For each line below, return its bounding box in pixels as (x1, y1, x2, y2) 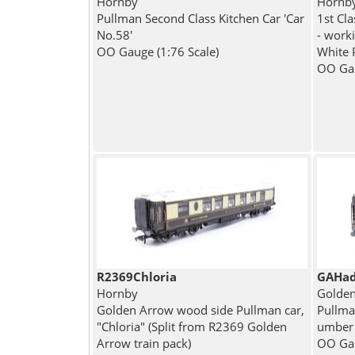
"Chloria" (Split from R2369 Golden (96, 319, 287, 335)
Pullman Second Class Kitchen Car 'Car (96, 10, 304, 27)
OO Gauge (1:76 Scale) (96, 44, 219, 60)
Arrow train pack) (96, 335, 191, 352)
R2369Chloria (96, 269, 177, 285)
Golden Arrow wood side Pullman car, (96, 302, 304, 319)
